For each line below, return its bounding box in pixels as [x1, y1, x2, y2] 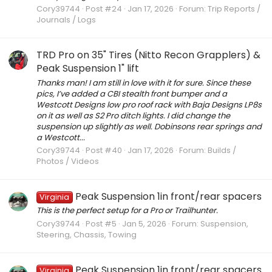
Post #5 [86, 217, 117, 229]
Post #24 [86, 2, 122, 15]
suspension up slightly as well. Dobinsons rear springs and [36, 120, 262, 132]
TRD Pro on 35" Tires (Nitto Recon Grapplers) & [36, 48, 260, 63]
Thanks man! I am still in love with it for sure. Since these [36, 76, 251, 89]
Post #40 [86, 144, 122, 156]
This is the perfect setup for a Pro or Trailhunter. [36, 205, 218, 217]
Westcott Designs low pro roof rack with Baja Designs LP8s [36, 98, 262, 110]
